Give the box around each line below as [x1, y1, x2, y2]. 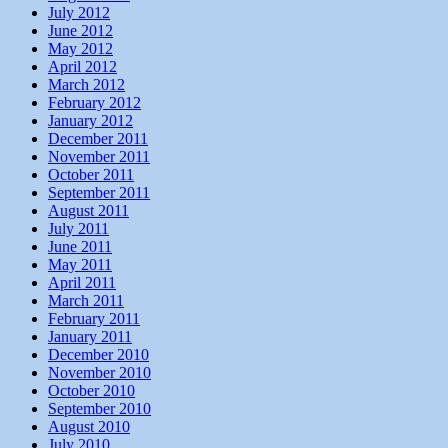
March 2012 [48, 75, 125, 93]
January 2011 [48, 327, 132, 345]
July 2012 [48, 3, 110, 21]
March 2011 [48, 291, 124, 309]
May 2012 [48, 39, 113, 57]
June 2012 [48, 21, 113, 39]
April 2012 [48, 57, 117, 75]
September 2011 [48, 183, 150, 201]
